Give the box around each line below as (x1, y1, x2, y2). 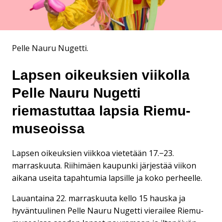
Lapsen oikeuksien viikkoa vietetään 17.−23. (12, 147, 174, 159)
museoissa (12, 121, 85, 136)
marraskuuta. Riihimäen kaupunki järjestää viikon (12, 160, 196, 171)
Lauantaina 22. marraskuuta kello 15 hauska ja (12, 192, 185, 204)
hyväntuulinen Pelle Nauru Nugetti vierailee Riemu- (12, 205, 204, 216)
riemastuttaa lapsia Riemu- (12, 103, 190, 118)
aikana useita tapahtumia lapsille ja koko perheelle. (12, 172, 202, 183)
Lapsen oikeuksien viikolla (12, 67, 190, 83)
